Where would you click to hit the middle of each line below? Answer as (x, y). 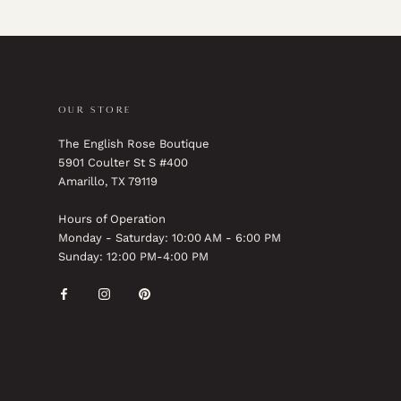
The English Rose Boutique (134, 144)
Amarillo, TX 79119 (108, 182)
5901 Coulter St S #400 (123, 163)
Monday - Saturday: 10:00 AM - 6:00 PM (170, 237)
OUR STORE (95, 110)
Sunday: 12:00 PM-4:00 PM (133, 256)
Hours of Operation (112, 218)
